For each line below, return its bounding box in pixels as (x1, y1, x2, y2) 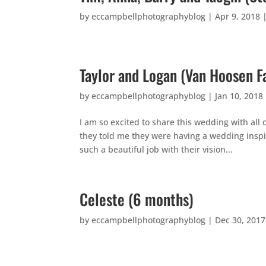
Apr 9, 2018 (215, 11, 261, 23)
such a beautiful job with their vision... (80, 144, 233, 156)
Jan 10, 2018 (215, 90, 264, 102)
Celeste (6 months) (80, 188, 194, 211)
